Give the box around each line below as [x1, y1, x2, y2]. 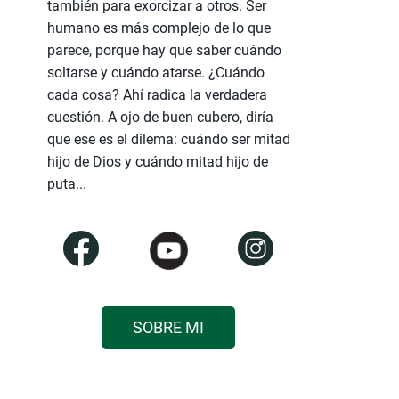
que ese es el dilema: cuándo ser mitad [46, 131, 290, 149]
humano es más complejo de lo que [46, 20, 271, 37]
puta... [46, 175, 86, 193]
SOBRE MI [133, 318, 205, 338]
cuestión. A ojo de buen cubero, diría [46, 109, 273, 126]
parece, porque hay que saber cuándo [46, 42, 281, 60]
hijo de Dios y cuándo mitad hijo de [46, 153, 268, 171]
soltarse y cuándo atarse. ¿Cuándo [46, 64, 265, 82]
